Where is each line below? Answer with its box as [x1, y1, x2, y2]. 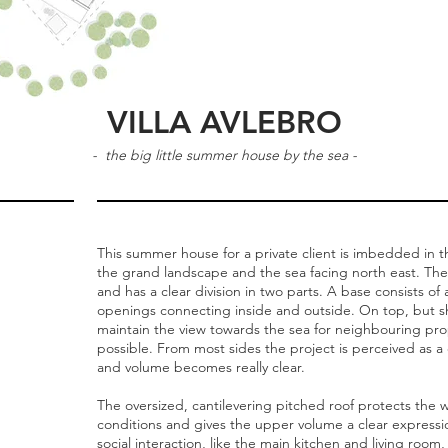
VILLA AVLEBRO [106, 104, 342, 141]
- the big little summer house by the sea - [91, 146, 357, 164]
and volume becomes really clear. [97, 358, 305, 376]
